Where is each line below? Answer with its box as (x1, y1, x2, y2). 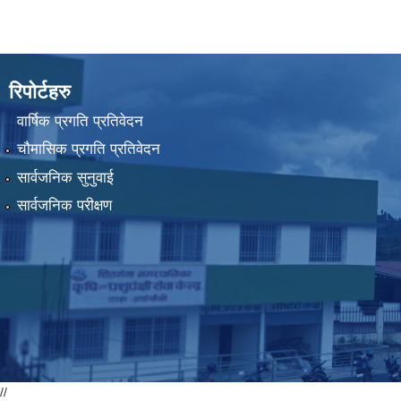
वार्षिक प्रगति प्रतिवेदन (16, 112, 143, 130)
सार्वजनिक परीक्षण (16, 197, 112, 215)
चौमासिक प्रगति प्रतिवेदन (16, 141, 160, 158)
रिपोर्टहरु (9, 80, 71, 103)
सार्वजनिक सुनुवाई (16, 168, 114, 186)
